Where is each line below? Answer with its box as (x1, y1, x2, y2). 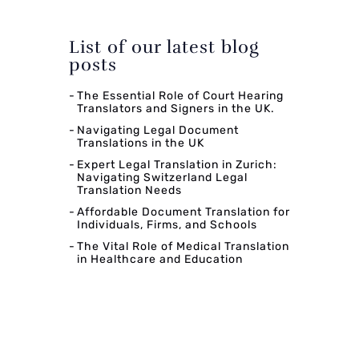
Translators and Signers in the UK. (77, 101, 275, 115)
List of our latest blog (69, 35, 259, 58)
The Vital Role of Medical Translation (77, 239, 289, 253)
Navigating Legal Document (77, 123, 239, 137)
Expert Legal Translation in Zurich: (77, 157, 277, 171)
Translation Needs (77, 183, 182, 197)
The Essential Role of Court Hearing (77, 88, 284, 103)
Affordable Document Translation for (77, 204, 290, 219)
